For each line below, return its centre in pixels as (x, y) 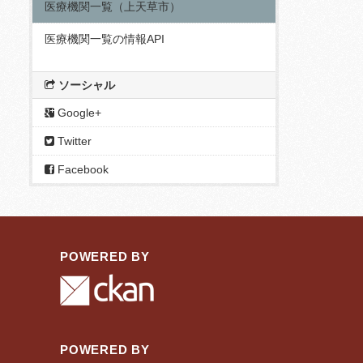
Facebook (81, 169)
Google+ (78, 113)
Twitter (73, 141)
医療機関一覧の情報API (105, 39)
